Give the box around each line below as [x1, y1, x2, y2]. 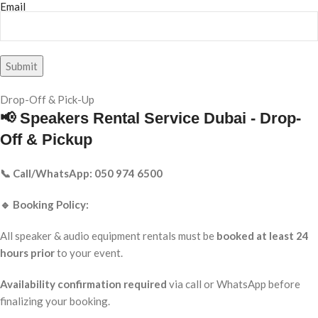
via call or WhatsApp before [167, 278, 300, 291]
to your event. [55, 246, 123, 260]
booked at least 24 [216, 229, 309, 243]
